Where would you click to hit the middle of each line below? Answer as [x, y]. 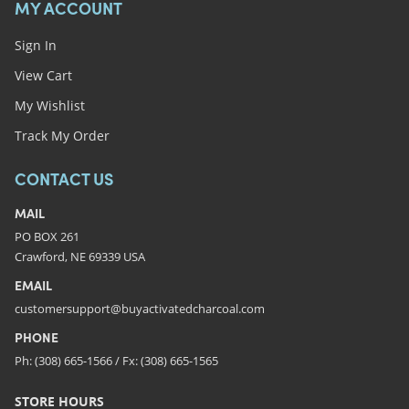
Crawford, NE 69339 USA [79, 256]
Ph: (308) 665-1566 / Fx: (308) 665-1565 [116, 360]
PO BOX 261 [47, 236]
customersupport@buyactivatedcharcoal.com [139, 308]
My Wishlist [49, 105]
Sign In [35, 45]
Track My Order [62, 135]
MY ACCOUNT [68, 10]
